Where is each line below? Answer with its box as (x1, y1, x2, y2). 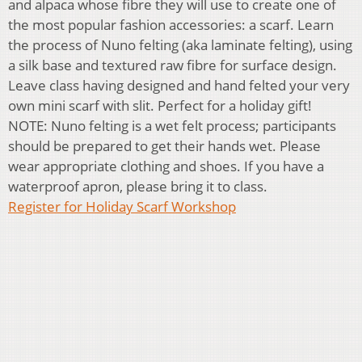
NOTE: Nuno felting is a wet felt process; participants (8, 116, 336, 135)
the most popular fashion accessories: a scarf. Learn (8, 15, 334, 34)
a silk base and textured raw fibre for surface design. (8, 56, 337, 74)
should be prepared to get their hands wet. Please (8, 137, 321, 155)
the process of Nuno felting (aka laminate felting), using (8, 36, 352, 54)
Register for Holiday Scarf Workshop (8, 197, 236, 216)
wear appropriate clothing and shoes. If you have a (8, 157, 324, 175)
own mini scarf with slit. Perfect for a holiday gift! (8, 96, 312, 115)
